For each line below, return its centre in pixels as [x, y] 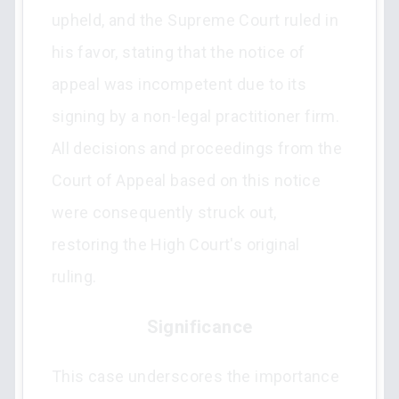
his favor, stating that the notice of [178, 52]
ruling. [74, 277]
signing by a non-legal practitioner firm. [195, 116]
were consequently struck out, [164, 212]
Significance [199, 327]
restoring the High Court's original [175, 244]
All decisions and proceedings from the [196, 148]
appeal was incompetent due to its [179, 84]
